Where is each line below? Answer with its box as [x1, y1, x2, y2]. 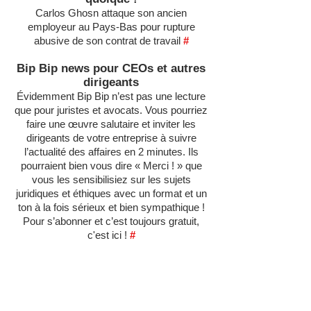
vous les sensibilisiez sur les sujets [31, 174, 191, 185]
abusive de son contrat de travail [33, 35, 183, 47]
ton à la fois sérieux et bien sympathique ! [17, 201, 205, 213]
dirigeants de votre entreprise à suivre [26, 132, 196, 144]
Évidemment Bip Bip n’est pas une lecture [17, 90, 205, 102]
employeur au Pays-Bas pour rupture [27, 21, 195, 33]
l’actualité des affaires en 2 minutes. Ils [24, 146, 199, 158]
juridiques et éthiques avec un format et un [15, 187, 207, 199]
